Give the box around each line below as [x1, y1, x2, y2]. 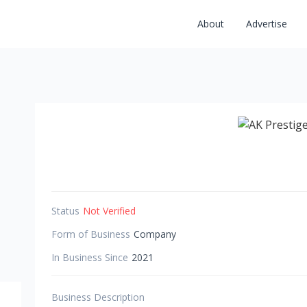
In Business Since [51, 251, 128, 264]
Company [134, 228, 176, 241]
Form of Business [51, 228, 130, 241]
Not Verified [83, 204, 136, 217]
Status [51, 204, 79, 217]
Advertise [246, 17, 287, 30]
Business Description [51, 291, 145, 304]
